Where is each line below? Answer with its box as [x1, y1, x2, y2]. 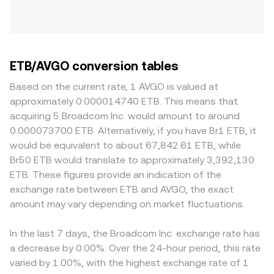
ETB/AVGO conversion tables [10, 59, 179, 73]
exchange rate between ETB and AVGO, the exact [10, 183, 234, 195]
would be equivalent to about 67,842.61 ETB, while [10, 139, 241, 151]
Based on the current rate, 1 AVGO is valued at [10, 81, 218, 92]
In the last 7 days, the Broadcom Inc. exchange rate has [10, 228, 260, 239]
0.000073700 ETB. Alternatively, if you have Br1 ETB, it [10, 125, 256, 136]
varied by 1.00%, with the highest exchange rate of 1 [10, 257, 249, 268]
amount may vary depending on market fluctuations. [10, 198, 245, 210]
